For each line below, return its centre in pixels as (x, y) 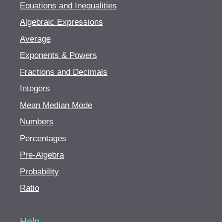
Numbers (37, 122)
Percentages (43, 138)
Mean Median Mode (56, 105)
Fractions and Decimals (64, 72)
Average (35, 39)
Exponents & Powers (58, 55)
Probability (39, 171)
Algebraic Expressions (61, 22)
